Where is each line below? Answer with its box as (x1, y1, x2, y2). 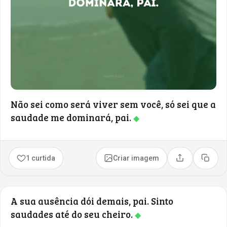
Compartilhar (179, 157, 223, 166)
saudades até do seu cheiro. (11, 207, 135, 220)
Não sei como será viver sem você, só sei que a (11, 97, 216, 110)
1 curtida (26, 154, 56, 162)
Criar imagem (113, 154, 160, 162)
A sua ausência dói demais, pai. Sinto (11, 194, 173, 207)
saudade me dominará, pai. (11, 110, 133, 124)
